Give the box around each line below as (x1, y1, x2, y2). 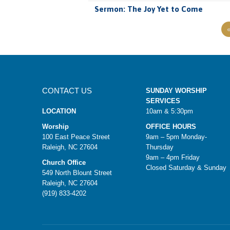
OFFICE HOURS (145, 123, 196, 130)
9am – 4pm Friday (145, 154, 200, 161)
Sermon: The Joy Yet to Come (94, 5, 203, 13)
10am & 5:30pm (145, 107, 193, 115)
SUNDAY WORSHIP (145, 87, 207, 94)
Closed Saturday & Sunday (145, 164, 226, 171)
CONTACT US (42, 86, 92, 95)
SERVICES (145, 97, 180, 105)
